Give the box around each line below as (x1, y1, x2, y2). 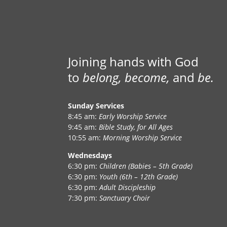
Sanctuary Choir (99, 193, 150, 203)
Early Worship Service (99, 111, 167, 121)
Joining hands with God (68, 53, 199, 70)
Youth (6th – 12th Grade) (99, 171, 178, 181)
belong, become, (83, 69, 170, 86)
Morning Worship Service (103, 132, 182, 142)
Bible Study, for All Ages (99, 122, 173, 132)
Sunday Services (68, 100, 125, 110)
